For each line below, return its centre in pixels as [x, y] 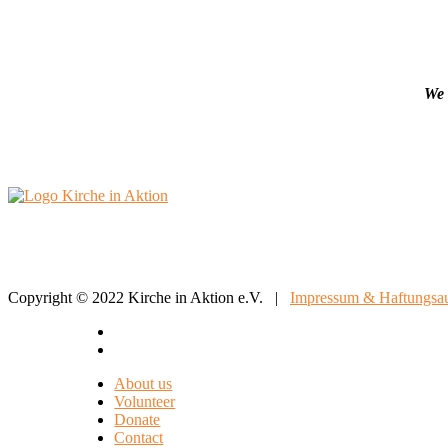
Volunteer [145, 401]
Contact [139, 437]
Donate [137, 419]
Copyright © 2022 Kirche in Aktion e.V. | [149, 297]
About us [143, 383]
